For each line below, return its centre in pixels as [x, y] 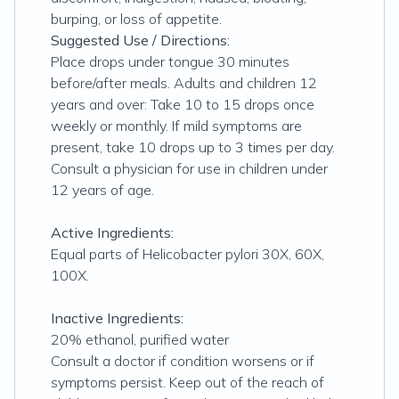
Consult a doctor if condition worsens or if [183, 361]
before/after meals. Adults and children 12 [184, 83]
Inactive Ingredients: [117, 318]
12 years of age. [102, 190]
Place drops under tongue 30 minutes [170, 61]
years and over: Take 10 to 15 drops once [183, 104]
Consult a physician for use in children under [189, 168]
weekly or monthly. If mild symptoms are [176, 126]
